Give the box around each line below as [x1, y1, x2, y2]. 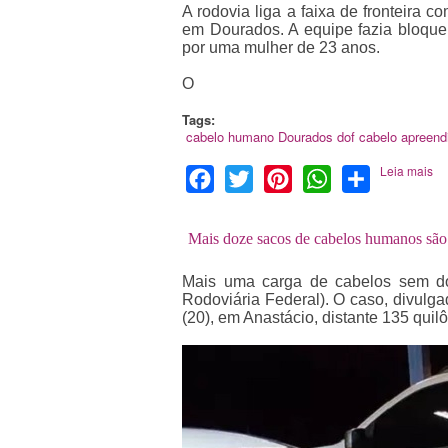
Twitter [253, 165, 299, 189]
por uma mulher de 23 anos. [182, 39, 380, 57]
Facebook [214, 165, 284, 189]
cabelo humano [185, 127, 274, 147]
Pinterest [292, 165, 355, 189]
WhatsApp [331, 165, 405, 189]
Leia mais [379, 162, 433, 180]
